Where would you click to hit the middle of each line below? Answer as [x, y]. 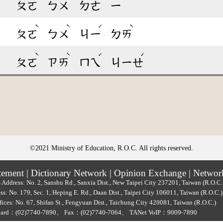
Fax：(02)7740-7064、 [96, 212]
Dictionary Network [69, 173]
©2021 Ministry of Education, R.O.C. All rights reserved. [111, 148]
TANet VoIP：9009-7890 [163, 212]
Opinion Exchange [150, 173]
